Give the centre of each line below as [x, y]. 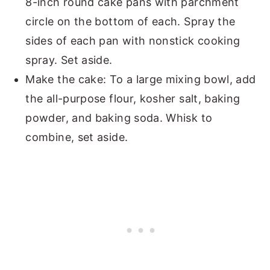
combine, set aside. [77, 137]
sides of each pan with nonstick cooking [133, 40]
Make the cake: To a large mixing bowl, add [141, 79]
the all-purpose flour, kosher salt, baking [133, 98]
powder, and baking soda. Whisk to [119, 118]
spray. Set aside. [71, 60]
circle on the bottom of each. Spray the [130, 21]
